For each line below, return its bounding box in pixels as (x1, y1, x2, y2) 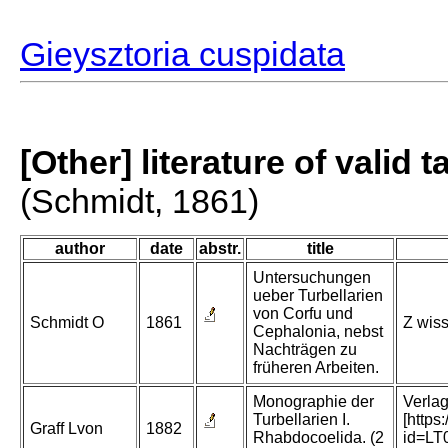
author (55, 240, 105, 258)
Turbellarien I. (253, 411, 350, 429)
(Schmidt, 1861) (20, 182, 259, 221)
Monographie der (253, 393, 374, 411)
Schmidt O (30, 314, 104, 332)
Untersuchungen (253, 269, 371, 287)
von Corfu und (253, 305, 353, 323)
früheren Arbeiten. (253, 359, 379, 377)
